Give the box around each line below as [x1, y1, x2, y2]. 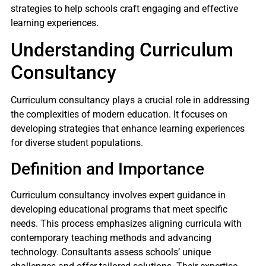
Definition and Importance [11, 159, 204, 179]
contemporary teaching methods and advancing [11, 232, 211, 243]
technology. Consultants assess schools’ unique [11, 246, 211, 258]
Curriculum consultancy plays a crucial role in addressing [11, 94, 249, 106]
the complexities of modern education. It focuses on [11, 109, 227, 121]
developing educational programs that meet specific [11, 203, 227, 215]
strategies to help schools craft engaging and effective [11, 2, 238, 14]
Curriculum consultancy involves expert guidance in [11, 189, 226, 201]
